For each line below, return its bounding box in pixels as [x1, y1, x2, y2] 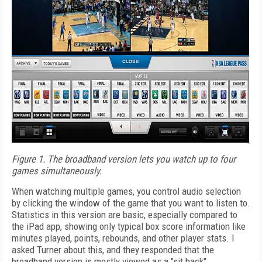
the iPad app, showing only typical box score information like [12, 220, 246, 232]
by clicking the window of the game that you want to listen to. [12, 197, 250, 209]
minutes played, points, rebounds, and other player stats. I [12, 232, 235, 244]
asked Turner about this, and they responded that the [12, 244, 214, 256]
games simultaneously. [12, 165, 102, 177]
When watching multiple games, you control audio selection [12, 185, 241, 197]
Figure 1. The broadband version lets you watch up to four [12, 153, 236, 165]
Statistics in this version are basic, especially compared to [12, 209, 237, 220]
